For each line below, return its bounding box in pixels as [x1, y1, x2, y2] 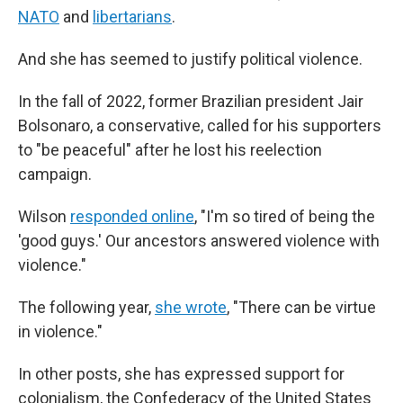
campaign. [18, 165, 92, 184]
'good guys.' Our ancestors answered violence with [18, 231, 380, 250]
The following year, [18, 298, 155, 317]
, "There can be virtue [227, 298, 376, 317]
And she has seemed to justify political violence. [18, 49, 363, 68]
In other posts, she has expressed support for [18, 364, 345, 383]
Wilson [18, 207, 70, 226]
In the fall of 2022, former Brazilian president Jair [18, 92, 363, 111]
